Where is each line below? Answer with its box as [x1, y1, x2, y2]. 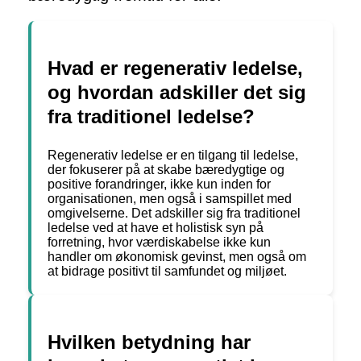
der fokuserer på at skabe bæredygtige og [48, 163, 284, 177]
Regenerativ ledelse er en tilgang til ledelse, [48, 148, 298, 163]
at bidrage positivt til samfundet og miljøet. [48, 264, 287, 279]
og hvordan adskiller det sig [48, 81, 306, 104]
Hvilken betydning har [48, 331, 251, 354]
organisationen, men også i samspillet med [48, 192, 292, 206]
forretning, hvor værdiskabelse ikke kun [48, 235, 271, 250]
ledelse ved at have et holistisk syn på [48, 221, 263, 235]
